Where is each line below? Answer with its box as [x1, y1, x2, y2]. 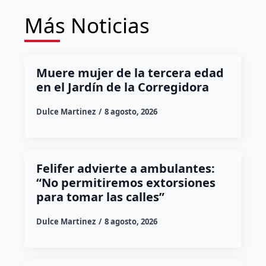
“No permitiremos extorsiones [36, 174, 216, 191]
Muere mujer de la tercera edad [36, 64, 224, 81]
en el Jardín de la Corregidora [36, 78, 209, 95]
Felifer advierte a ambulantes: [36, 160, 215, 176]
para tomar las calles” [36, 188, 164, 205]
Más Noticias [24, 11, 150, 39]
